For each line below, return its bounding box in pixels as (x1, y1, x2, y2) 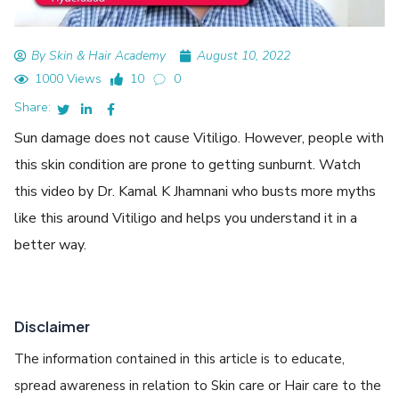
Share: (14, 98, 52, 116)
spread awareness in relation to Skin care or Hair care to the (14, 376, 382, 395)
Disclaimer (14, 316, 91, 336)
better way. (14, 234, 87, 255)
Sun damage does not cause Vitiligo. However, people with (14, 127, 385, 148)
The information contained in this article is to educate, (14, 349, 346, 368)
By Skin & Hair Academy (31, 46, 167, 64)
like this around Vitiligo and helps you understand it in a (14, 208, 358, 228)
